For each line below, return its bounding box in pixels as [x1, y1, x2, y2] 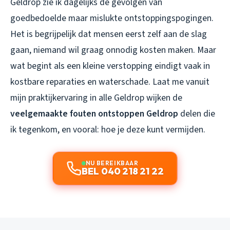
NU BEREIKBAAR [85, 159, 139, 167]
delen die [178, 107, 215, 121]
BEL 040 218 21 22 [81, 165, 164, 178]
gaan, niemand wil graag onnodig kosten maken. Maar [10, 44, 216, 57]
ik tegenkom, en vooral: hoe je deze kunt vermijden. [10, 123, 205, 137]
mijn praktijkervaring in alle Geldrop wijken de [10, 91, 182, 105]
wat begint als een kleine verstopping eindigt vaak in [10, 60, 210, 73]
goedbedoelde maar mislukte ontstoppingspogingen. [10, 12, 214, 25]
